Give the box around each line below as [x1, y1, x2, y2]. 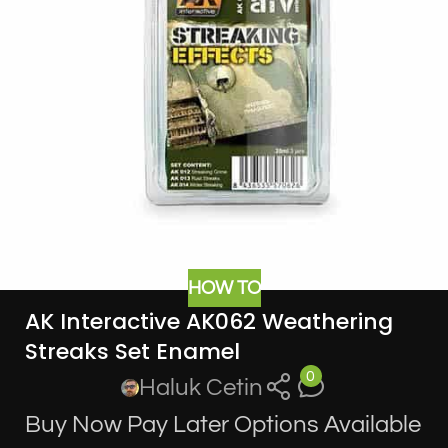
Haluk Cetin [139, 375, 264, 401]
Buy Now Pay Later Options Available [25, 412, 421, 438]
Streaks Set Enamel [25, 336, 240, 368]
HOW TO [187, 277, 261, 298]
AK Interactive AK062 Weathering [25, 306, 393, 338]
